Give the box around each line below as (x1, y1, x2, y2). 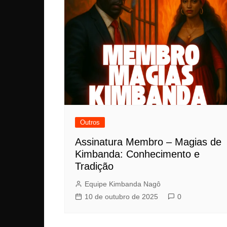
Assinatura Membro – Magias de (75, 136, 221, 147)
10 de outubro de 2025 (85, 192, 158, 201)
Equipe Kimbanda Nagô (85, 179, 161, 188)
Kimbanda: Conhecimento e (75, 148, 200, 160)
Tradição (75, 160, 113, 172)
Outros (80, 118, 100, 126)
